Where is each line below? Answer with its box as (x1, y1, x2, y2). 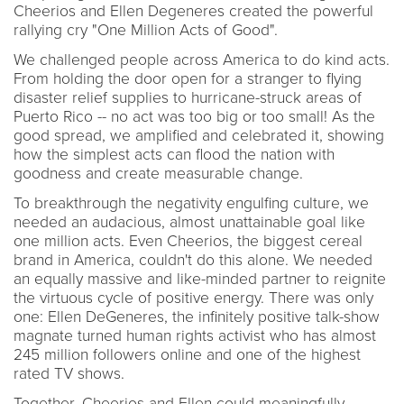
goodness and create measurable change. (14, 163, 303, 183)
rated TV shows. (14, 363, 124, 383)
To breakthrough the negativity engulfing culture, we (14, 193, 369, 213)
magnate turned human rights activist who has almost (14, 326, 376, 345)
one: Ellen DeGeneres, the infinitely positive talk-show (14, 307, 380, 326)
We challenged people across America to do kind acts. (14, 50, 390, 69)
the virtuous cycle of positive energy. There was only (14, 288, 373, 308)
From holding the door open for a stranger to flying (14, 69, 362, 88)
